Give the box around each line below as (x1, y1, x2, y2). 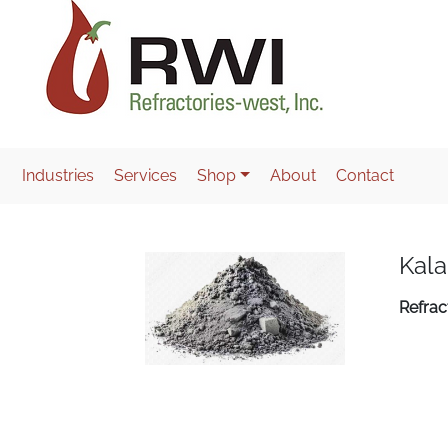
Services (114, 166, 177, 185)
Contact (335, 166, 394, 185)
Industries (22, 166, 94, 185)
